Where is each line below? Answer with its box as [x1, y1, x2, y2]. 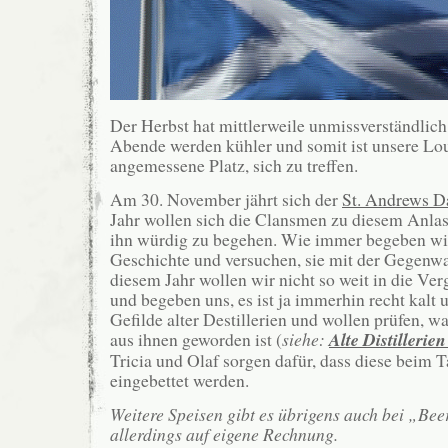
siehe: [282, 326, 329, 351]
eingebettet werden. [110, 367, 249, 392]
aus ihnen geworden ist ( [110, 326, 282, 351]
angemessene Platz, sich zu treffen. [110, 152, 358, 177]
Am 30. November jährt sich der [110, 186, 342, 211]
